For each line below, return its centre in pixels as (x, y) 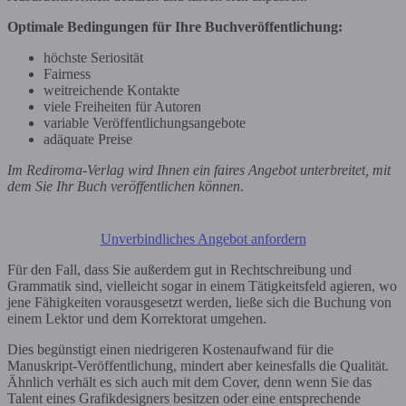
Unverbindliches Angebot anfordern (203, 238)
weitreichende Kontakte (111, 90)
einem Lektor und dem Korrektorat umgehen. (137, 318)
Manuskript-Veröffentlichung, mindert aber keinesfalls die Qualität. (198, 365)
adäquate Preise (88, 139)
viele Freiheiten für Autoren (122, 106)
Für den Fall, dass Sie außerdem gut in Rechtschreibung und (179, 269)
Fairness (67, 73)
